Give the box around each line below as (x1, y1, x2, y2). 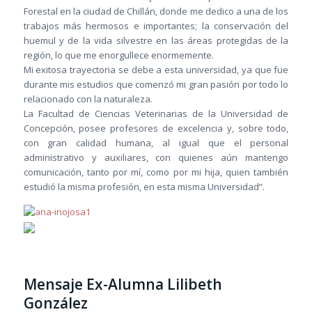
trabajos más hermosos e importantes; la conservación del (23, 19, 289, 32)
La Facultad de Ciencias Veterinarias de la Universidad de (23, 107, 289, 120)
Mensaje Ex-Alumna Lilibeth (23, 274, 222, 294)
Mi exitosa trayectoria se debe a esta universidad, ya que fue (23, 63, 289, 76)
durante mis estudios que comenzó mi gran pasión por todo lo (23, 77, 289, 91)
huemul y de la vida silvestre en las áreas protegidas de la (23, 33, 289, 47)
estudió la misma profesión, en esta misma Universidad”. (23, 180, 265, 193)
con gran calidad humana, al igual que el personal (23, 136, 289, 149)
